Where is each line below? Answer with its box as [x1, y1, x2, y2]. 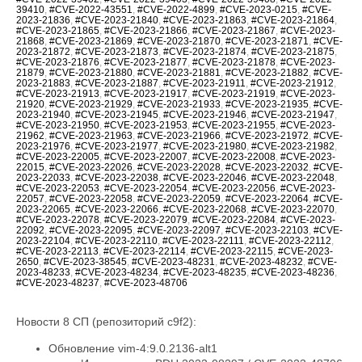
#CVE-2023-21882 [225, 66, 309, 78]
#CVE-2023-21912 [250, 77, 334, 89]
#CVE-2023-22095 [49, 224, 133, 236]
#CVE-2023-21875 [251, 45, 335, 57]
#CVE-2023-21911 [163, 77, 246, 89]
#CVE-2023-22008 [192, 150, 276, 162]
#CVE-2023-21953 [104, 119, 187, 131]
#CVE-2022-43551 [49, 3, 133, 15]
